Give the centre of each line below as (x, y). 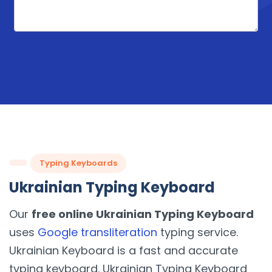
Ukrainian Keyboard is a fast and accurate (124, 251)
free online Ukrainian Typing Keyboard (143, 214)
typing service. (198, 233)
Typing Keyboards (78, 163)
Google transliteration (97, 233)
